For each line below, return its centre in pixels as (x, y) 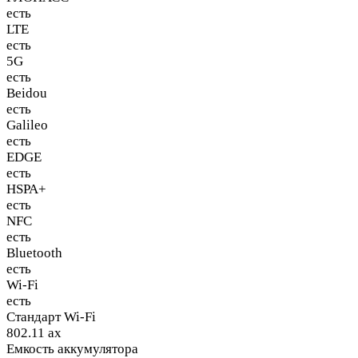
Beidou (27, 93)
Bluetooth (34, 253)
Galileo (27, 125)
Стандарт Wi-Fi (51, 317)
